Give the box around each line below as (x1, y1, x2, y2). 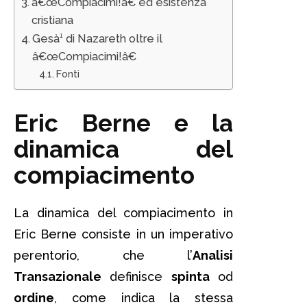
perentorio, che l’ (14, 247, 193, 262)
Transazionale (14, 269, 101, 284)
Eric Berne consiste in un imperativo (14, 226, 233, 241)
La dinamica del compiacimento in (14, 205, 233, 220)
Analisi (193, 247, 233, 262)
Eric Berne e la (14, 108, 233, 137)
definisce (101, 269, 171, 284)
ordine (14, 290, 54, 305)
